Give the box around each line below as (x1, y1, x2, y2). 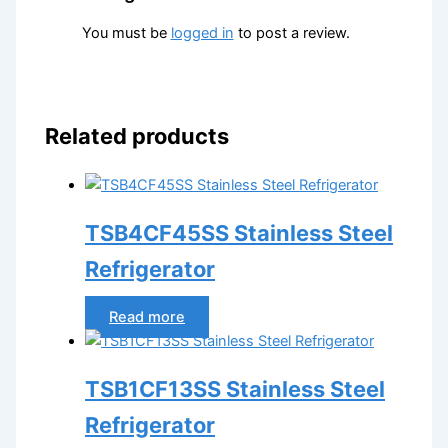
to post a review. (233, 24, 350, 43)
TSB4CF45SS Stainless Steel (85, 219, 394, 246)
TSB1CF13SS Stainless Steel (85, 376, 386, 402)
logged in (170, 24, 234, 43)
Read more (109, 307, 186, 326)
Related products (45, 123, 230, 150)
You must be (81, 24, 171, 43)
